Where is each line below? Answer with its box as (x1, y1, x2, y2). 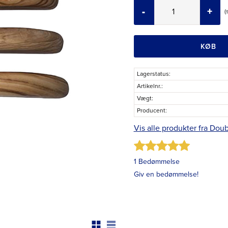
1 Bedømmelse (133, 157, 180, 166)
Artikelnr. (136, 82, 161, 90)
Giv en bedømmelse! (133, 169, 198, 179)
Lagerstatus (136, 70, 169, 78)
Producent (136, 107, 165, 115)
